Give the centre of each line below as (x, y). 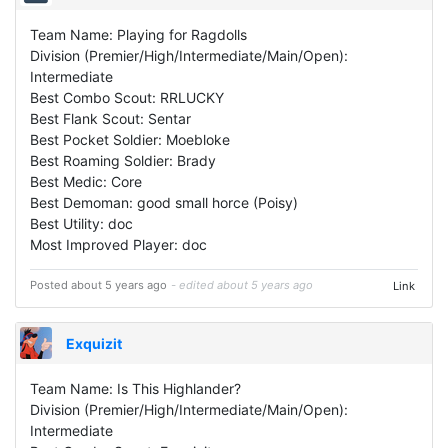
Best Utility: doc (81, 224)
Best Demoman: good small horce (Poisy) (164, 203)
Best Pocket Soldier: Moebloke (130, 140)
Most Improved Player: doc (118, 245)
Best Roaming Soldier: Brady (123, 161)
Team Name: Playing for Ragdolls (138, 35)
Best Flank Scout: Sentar (110, 119)
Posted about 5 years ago (98, 285)
